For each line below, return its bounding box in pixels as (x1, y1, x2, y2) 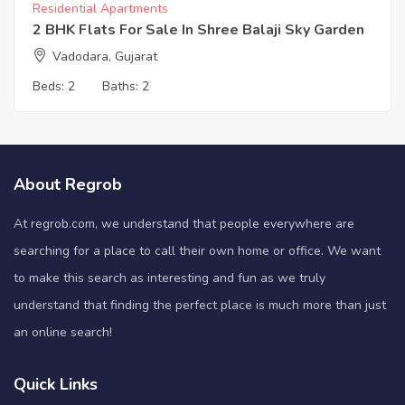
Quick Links (14, 373, 98, 396)
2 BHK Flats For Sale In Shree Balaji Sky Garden (33, 20, 364, 41)
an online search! (14, 324, 112, 342)
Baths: (102, 78, 142, 96)
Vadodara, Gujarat (52, 48, 157, 66)
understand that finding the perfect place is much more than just (14, 297, 386, 315)
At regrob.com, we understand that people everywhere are (14, 215, 354, 233)
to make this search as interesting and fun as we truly (14, 269, 325, 287)
